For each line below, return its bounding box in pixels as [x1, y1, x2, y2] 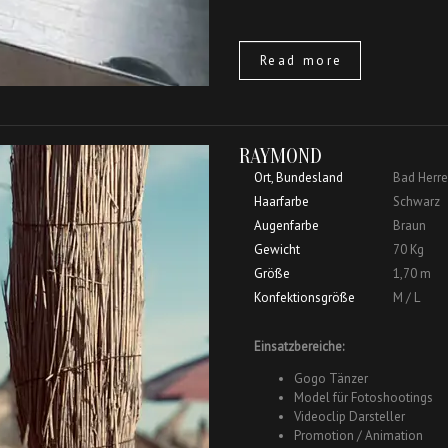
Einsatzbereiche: [254, 338, 344, 356]
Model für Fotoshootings [294, 389, 433, 407]
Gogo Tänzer [294, 370, 368, 388]
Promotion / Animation [294, 427, 423, 445]
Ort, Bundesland [254, 169, 343, 187]
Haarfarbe [254, 193, 309, 211]
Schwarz [392, 193, 440, 211]
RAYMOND [239, 144, 322, 169]
